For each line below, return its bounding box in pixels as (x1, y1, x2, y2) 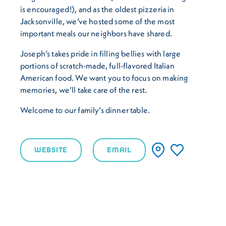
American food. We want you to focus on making (20, 72, 189, 83)
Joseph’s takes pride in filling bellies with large (20, 48, 181, 59)
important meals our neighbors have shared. (20, 28, 172, 38)
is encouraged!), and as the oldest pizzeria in (20, 4, 175, 14)
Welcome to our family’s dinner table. (20, 104, 150, 115)
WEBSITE (34, 145, 68, 154)
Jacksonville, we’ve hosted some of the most (20, 16, 175, 26)
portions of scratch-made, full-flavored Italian (20, 60, 175, 71)
